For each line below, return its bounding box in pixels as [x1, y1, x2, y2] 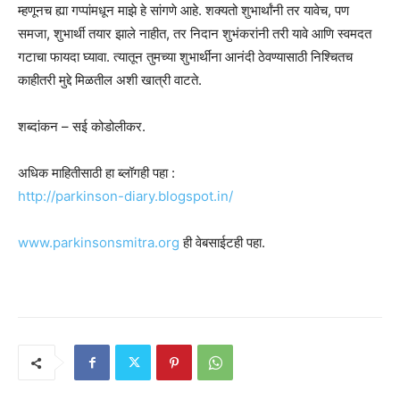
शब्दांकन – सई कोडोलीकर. [18, 118, 146, 136]
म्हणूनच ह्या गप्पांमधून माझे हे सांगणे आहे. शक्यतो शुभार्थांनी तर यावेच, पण [18, 2, 349, 20]
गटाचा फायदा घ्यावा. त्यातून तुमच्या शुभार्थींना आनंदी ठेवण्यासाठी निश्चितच [18, 48, 353, 66]
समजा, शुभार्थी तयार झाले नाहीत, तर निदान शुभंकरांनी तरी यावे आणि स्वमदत [18, 25, 371, 43]
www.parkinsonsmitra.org [18, 234, 179, 252]
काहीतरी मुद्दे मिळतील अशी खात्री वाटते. [18, 71, 202, 89]
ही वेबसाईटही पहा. [179, 234, 265, 252]
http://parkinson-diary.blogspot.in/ [18, 187, 233, 205]
